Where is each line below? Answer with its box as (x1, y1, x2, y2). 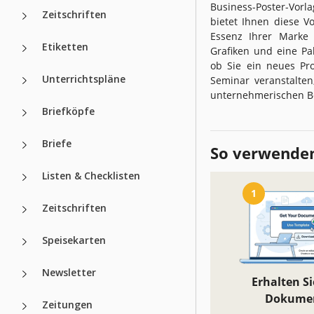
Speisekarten (42, 233, 106, 247)
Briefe (42, 136, 71, 150)
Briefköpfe (42, 104, 95, 118)
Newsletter (42, 265, 96, 279)
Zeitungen (42, 297, 93, 311)
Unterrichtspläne (42, 71, 125, 86)
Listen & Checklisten (42, 168, 140, 182)
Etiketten (42, 39, 88, 53)
